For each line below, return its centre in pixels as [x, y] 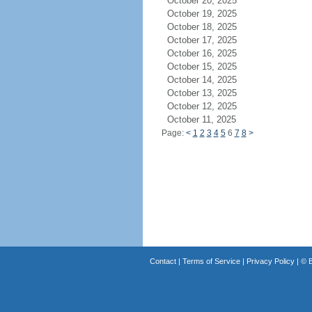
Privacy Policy [270, 261]
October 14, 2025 [210, 80]
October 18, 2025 [210, 27]
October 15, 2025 [210, 67]
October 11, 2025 [210, 119]
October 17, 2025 [210, 40]
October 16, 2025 [210, 53]
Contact [163, 261]
